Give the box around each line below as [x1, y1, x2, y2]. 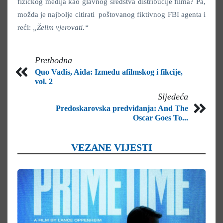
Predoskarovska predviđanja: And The [56, 104, 188, 113]
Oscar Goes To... [133, 113, 188, 122]
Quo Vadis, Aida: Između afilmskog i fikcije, [35, 68, 183, 77]
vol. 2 [35, 77, 53, 86]
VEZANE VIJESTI [71, 142, 152, 153]
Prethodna [35, 55, 72, 66]
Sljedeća [158, 92, 188, 102]
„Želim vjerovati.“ [33, 23, 89, 32]
